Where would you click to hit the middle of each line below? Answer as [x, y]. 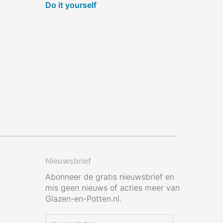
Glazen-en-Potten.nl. [83, 199]
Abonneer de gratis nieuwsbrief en [110, 177]
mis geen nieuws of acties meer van [112, 188]
